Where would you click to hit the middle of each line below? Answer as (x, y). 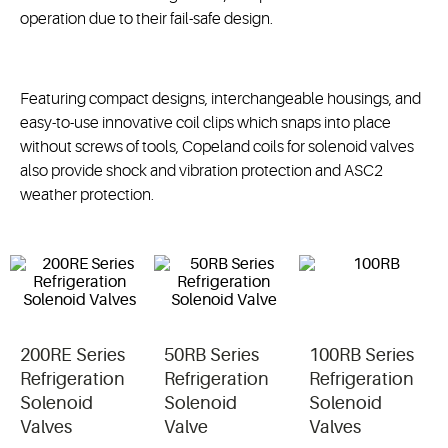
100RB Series (361, 354)
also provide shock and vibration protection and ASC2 (201, 171)
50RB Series (212, 354)
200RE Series (72, 354)
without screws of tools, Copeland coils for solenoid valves (217, 147)
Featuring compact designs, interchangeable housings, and (220, 99)
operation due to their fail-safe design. (148, 19)
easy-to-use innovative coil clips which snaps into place (205, 123)
